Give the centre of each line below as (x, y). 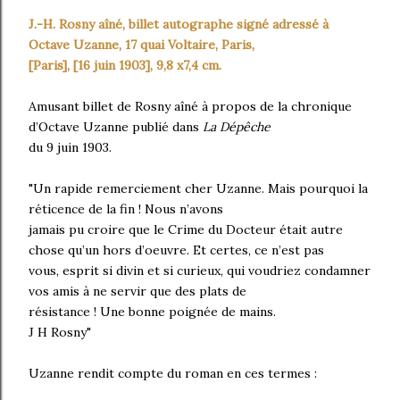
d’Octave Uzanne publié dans (116, 126)
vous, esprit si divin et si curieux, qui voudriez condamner (200, 270)
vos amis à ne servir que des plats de (137, 291)
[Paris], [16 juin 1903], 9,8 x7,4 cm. (125, 65)
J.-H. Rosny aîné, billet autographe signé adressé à (179, 24)
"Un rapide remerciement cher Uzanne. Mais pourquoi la (198, 188)
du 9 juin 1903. (70, 147)
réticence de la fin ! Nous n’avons (126, 208)
